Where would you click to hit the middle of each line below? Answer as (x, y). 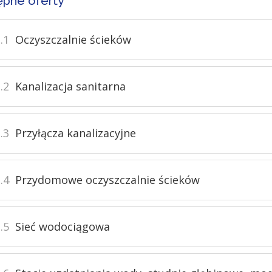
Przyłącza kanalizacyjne (75, 133)
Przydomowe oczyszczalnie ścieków (107, 180)
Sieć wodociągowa (62, 226)
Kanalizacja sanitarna (70, 86)
